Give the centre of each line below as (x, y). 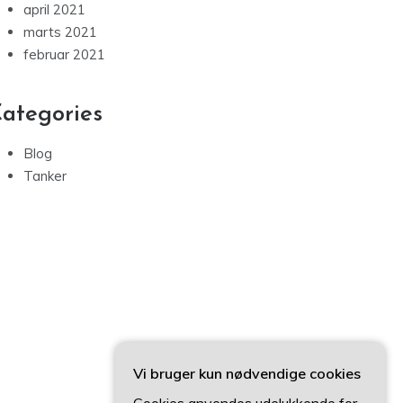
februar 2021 (64, 55)
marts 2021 (60, 32)
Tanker (45, 176)
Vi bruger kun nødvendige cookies (247, 373)
